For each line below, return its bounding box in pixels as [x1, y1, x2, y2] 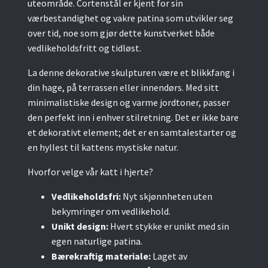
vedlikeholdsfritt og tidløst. [28, 42, 141, 54]
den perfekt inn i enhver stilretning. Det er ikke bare [28, 111, 239, 124]
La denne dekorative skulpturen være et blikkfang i [28, 66, 234, 79]
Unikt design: [51, 220, 108, 233]
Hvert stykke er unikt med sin [108, 220, 229, 233]
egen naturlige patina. [51, 235, 142, 248]
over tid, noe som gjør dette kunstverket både [28, 27, 215, 39]
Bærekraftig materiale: [51, 250, 151, 263]
